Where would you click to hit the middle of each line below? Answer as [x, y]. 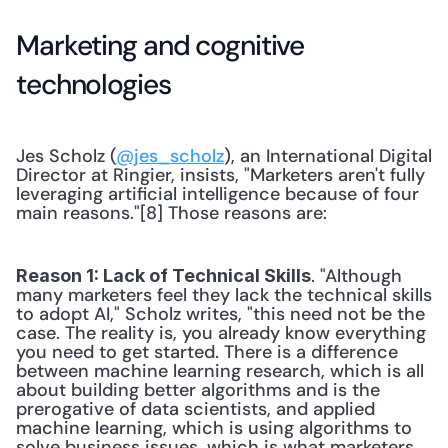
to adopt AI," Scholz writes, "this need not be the [220, 314]
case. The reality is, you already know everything [221, 333]
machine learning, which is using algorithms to [214, 428]
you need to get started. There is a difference [207, 352]
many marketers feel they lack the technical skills [224, 295]
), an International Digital [328, 156]
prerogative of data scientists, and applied [195, 409]
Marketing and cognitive [160, 45]
